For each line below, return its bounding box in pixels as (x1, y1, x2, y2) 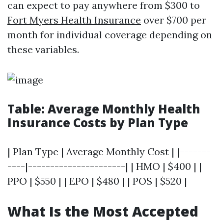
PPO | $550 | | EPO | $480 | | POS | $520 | (7, 175, 187, 187)
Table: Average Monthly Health (7, 101, 200, 117)
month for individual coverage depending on (7, 28, 212, 41)
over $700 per (141, 14, 206, 26)
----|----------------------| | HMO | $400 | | (7, 160, 202, 172)
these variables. (7, 43, 79, 55)
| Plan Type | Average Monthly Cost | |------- (7, 145, 211, 158)
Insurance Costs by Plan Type (7, 114, 188, 131)
